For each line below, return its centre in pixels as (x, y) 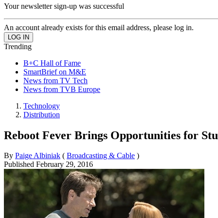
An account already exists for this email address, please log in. (99, 27)
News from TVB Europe (62, 89)
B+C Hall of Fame (52, 63)
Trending (18, 46)
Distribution (42, 114)
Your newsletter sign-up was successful (64, 6)
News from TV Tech (55, 80)
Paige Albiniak (38, 156)
